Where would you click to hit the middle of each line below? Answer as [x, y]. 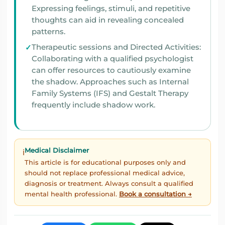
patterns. [48, 32]
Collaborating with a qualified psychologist [71, 59]
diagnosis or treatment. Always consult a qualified [109, 184]
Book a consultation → [155, 194]
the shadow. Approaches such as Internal [39, 82]
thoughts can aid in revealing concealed [108, 20]
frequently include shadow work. [93, 105]
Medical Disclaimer [57, 150]
